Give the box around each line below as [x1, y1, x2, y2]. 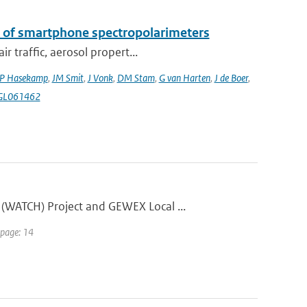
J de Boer [214, 71, 248, 84]
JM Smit [51, 71, 84, 84]
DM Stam [116, 71, 155, 84]
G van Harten [158, 71, 210, 84]
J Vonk [87, 71, 113, 84]
